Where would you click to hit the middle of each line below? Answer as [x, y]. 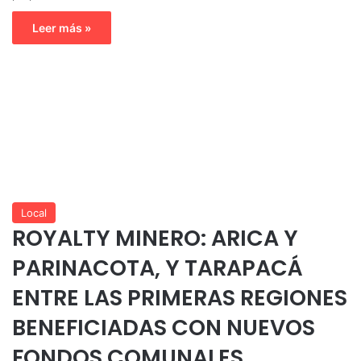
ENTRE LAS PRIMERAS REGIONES [180, 297]
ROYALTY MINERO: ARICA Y [155, 238]
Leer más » [62, 27]
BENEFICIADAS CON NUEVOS [164, 327]
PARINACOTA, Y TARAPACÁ [158, 268]
